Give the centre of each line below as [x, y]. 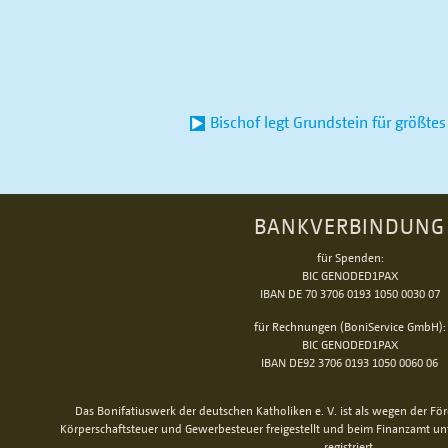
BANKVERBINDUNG [349, 226]
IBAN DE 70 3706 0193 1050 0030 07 [349, 293]
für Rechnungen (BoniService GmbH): [349, 326]
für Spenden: [349, 257]
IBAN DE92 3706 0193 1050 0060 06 [349, 362]
